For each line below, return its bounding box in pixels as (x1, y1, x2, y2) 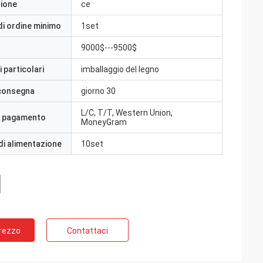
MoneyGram (81, 117, 127, 127)
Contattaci (67, 226, 108, 235)
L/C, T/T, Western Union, (81, 108, 173, 117)
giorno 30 (81, 86, 116, 96)
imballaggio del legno (81, 65, 159, 74)
